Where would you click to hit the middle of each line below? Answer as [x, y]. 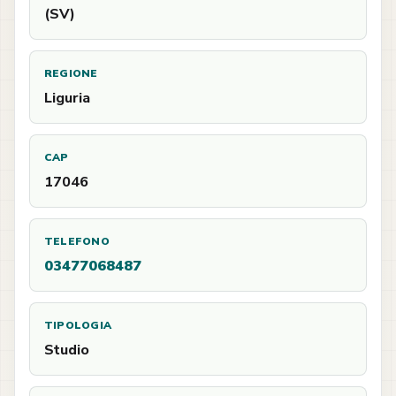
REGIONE [71, 73]
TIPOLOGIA [78, 325]
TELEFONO [77, 241]
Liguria [67, 98]
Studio [67, 350]
